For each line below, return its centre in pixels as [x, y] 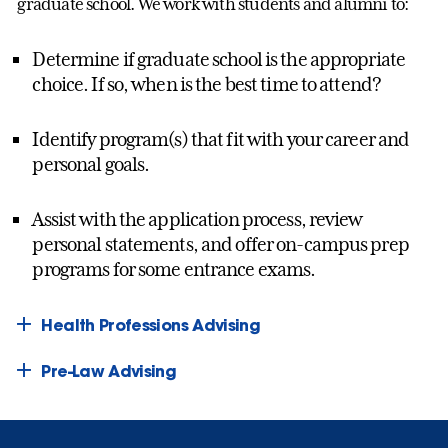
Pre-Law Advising [109, 370]
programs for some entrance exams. [174, 268]
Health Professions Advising [151, 324]
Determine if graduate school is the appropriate [219, 58]
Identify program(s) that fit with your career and [221, 138]
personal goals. [91, 163]
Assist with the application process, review [197, 218]
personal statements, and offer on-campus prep [220, 243]
